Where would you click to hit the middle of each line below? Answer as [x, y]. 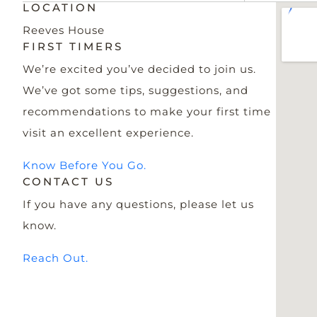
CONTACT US [68, 181]
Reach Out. [56, 258]
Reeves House [64, 30]
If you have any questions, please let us [138, 204]
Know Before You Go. [85, 165]
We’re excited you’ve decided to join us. [139, 69]
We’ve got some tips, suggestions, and [136, 90]
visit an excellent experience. [108, 133]
